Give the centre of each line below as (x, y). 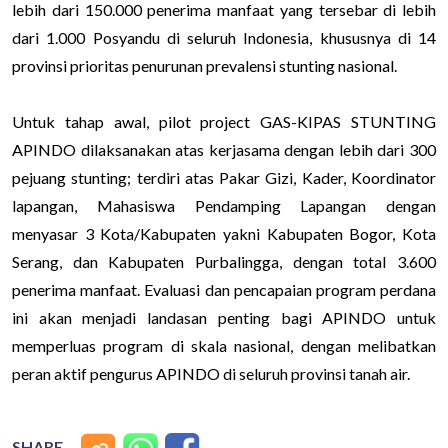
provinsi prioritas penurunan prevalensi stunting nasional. (206, 65)
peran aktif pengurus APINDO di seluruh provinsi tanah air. (212, 373)
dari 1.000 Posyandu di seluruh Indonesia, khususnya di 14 (224, 37)
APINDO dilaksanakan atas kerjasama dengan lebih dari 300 (224, 149)
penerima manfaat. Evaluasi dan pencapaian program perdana (224, 289)
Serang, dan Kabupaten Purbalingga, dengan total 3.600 (224, 261)
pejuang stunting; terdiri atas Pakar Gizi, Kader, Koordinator (224, 177)
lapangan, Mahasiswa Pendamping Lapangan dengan (224, 205)
